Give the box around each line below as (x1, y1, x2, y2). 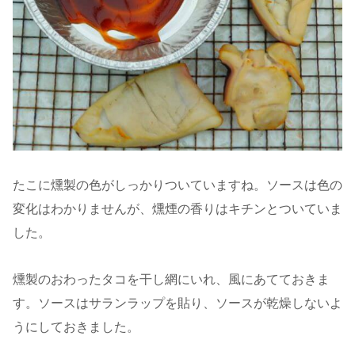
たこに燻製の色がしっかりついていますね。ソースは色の (13, 177, 342, 192)
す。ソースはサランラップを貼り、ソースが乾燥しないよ (13, 296, 342, 310)
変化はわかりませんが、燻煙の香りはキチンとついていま (13, 201, 342, 216)
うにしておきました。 (13, 319, 139, 334)
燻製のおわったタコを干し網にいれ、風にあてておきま (13, 272, 330, 286)
